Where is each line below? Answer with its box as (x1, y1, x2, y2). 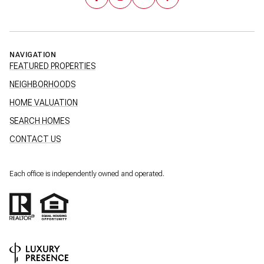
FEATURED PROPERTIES (9, 61, 95, 71)
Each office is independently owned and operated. (9, 169, 164, 178)
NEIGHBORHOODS (9, 79, 75, 89)
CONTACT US (9, 134, 61, 144)
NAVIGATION (9, 50, 56, 59)
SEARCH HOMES (9, 115, 70, 126)
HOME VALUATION (9, 97, 78, 107)
